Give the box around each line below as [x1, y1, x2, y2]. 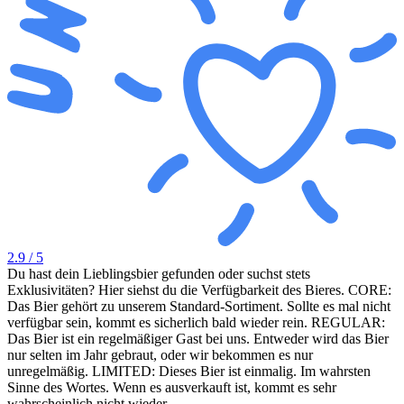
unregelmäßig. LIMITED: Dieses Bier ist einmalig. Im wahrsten [7, 363, 371, 379]
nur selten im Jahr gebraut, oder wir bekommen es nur [7, 346, 313, 363]
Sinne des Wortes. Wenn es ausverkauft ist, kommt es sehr [7, 379, 336, 395]
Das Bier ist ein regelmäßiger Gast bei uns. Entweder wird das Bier [7, 330, 389, 346]
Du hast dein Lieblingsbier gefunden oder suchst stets [7, 265, 310, 281]
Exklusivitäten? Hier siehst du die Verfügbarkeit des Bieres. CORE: [7, 281, 391, 298]
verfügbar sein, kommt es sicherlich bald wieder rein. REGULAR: [7, 314, 385, 330]
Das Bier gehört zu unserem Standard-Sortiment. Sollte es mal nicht [7, 298, 390, 314]
